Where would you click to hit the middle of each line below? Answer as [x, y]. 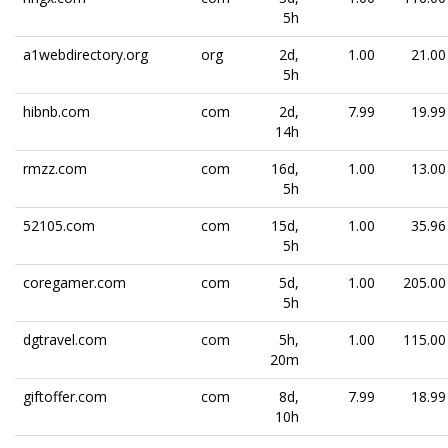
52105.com [59, 225]
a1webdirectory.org [85, 54]
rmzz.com [55, 168]
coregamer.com [74, 282]
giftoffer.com [65, 396]
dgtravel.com [65, 339]
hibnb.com [56, 111]
